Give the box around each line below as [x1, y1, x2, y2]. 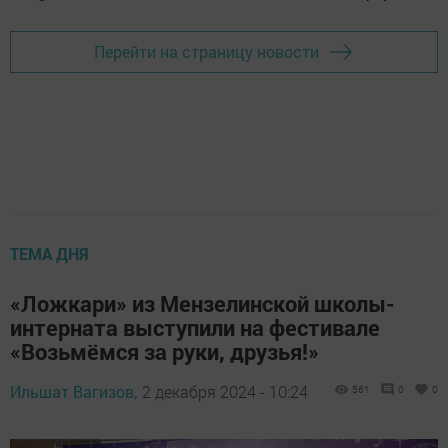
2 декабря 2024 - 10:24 [142, 380, 308, 402]
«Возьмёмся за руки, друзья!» [10, 336, 319, 366]
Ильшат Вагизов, [10, 380, 137, 402]
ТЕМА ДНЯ [10, 242, 89, 264]
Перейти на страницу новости [94, 41, 319, 63]
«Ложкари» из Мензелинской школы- [10, 288, 395, 318]
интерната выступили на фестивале [10, 312, 380, 342]
